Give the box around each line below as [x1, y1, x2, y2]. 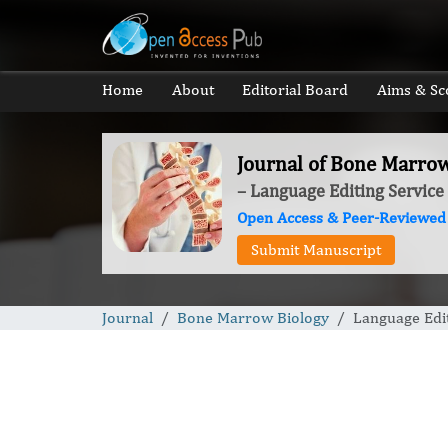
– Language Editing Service [237, 180, 444, 201]
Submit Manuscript [251, 240, 381, 259]
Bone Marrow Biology [177, 308, 329, 327]
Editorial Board [242, 80, 349, 99]
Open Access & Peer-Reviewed [237, 208, 446, 227]
